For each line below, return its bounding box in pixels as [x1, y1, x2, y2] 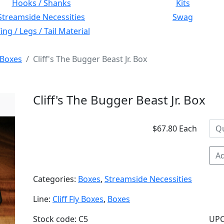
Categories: [33, 173, 78, 184]
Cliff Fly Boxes [52, 193, 103, 204]
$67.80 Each [152, 123, 197, 134]
